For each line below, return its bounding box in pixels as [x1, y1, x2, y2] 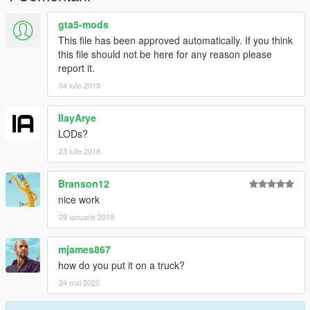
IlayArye [58, 110, 96, 125]
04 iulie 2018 [59, 79, 100, 91]
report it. [58, 60, 95, 75]
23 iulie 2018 [59, 145, 100, 156]
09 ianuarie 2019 [59, 210, 114, 222]
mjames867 [58, 241, 111, 256]
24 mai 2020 [59, 276, 100, 288]
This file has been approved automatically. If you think [58, 33, 293, 47]
